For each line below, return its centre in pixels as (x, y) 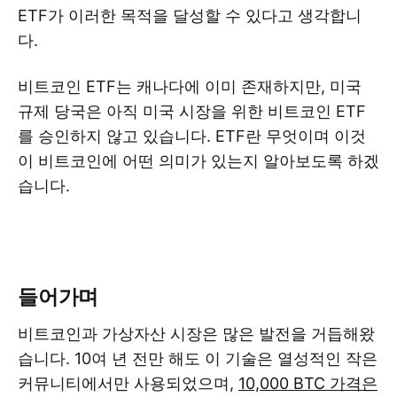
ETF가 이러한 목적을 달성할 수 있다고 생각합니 (190, 15)
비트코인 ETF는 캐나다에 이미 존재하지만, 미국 (190, 86)
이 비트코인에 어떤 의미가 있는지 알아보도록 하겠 (198, 160)
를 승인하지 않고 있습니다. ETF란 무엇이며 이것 (192, 136)
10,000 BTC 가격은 (308, 383)
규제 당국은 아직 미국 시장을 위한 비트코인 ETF (192, 111)
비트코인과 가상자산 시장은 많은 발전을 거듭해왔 (196, 333)
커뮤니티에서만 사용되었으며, (128, 383)
